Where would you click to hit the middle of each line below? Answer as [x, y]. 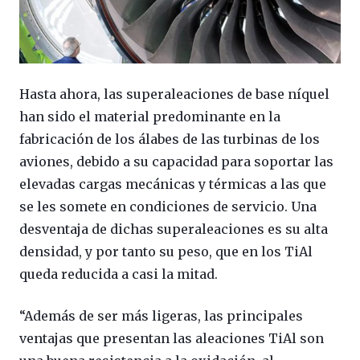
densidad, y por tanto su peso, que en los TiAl [166, 251]
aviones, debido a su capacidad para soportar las [176, 161]
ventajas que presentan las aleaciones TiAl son [172, 338]
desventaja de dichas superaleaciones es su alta [174, 229]
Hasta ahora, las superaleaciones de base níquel [174, 94]
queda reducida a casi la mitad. [119, 274]
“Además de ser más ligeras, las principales [161, 315]
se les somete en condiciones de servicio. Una [168, 206]
